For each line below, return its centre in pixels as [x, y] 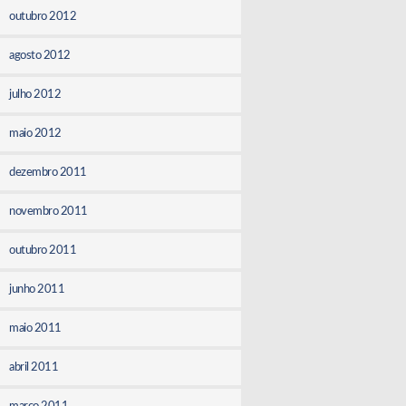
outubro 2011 [43, 250]
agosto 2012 [40, 55]
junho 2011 [37, 289]
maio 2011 [35, 328]
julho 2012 [35, 94]
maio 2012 [35, 133]
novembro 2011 [48, 211]
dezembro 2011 [48, 172]
